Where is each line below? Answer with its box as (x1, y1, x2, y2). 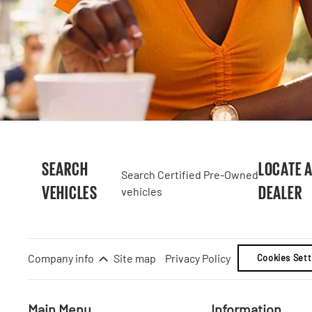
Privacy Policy (165, 251, 231, 265)
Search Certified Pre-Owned (120, 167, 258, 181)
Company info (28, 251, 94, 265)
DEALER (258, 181, 302, 201)
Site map (114, 251, 156, 265)
